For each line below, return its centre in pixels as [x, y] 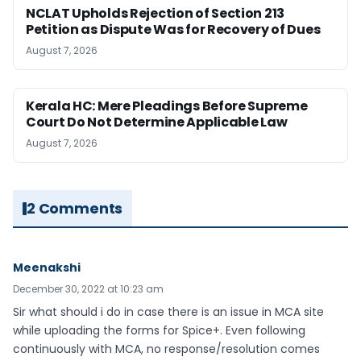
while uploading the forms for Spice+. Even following [159, 331]
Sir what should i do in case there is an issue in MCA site [168, 312]
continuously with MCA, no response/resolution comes [166, 349]
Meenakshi [47, 268]
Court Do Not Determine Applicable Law [157, 122]
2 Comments [75, 209]
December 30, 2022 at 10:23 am [88, 289]
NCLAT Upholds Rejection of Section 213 [156, 14]
